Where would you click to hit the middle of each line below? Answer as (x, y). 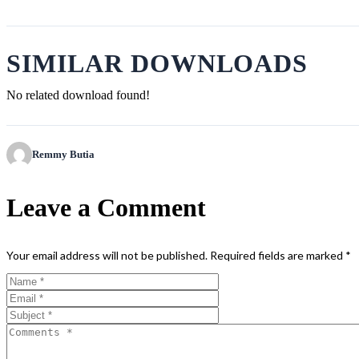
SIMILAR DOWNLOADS (157, 63)
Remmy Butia (63, 154)
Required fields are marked (278, 255)
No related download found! (78, 95)
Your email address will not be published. (107, 255)
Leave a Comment (106, 207)
